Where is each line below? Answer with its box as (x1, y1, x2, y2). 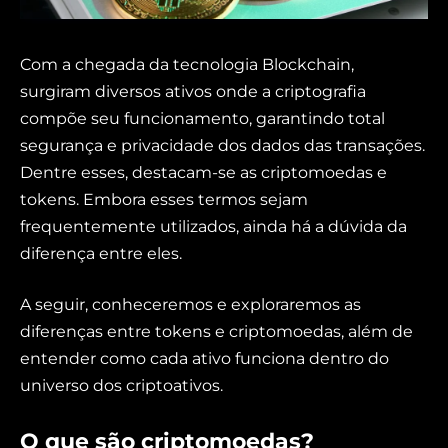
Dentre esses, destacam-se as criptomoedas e (20, 162, 387, 182)
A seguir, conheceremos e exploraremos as (20, 295, 361, 315)
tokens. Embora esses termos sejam (20, 189, 308, 209)
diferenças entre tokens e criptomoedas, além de (20, 322, 413, 342)
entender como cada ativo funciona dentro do (20, 349, 389, 369)
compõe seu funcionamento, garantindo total (20, 108, 385, 128)
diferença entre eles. (20, 243, 186, 263)
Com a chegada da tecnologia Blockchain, (20, 54, 354, 74)
